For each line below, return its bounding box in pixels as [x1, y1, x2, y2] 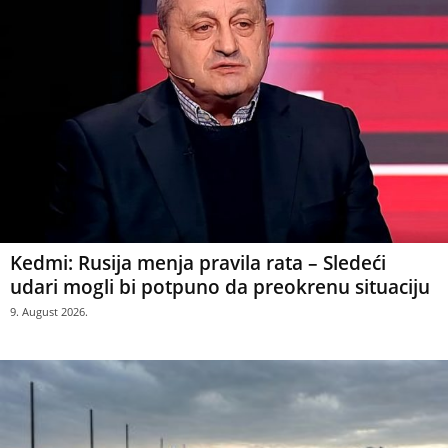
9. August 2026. [10, 303, 88, 319]
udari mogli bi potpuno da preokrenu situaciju [10, 273, 430, 300]
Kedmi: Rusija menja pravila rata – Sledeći [10, 249, 386, 276]
